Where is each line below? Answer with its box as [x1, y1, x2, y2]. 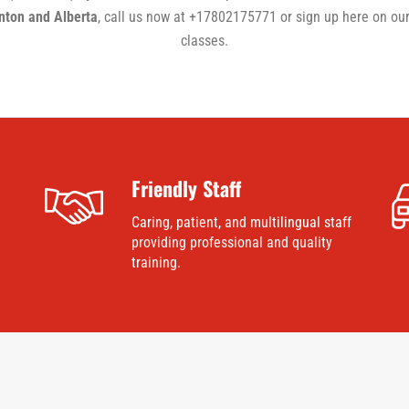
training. [131, 254, 181, 272]
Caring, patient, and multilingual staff [131, 214, 351, 232]
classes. [181, 32, 228, 50]
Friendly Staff [131, 173, 241, 204]
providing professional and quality [131, 234, 332, 252]
